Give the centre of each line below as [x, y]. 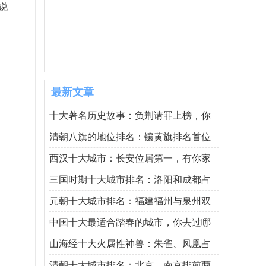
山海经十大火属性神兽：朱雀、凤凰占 [130, 244]
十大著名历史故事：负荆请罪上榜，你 [130, 115]
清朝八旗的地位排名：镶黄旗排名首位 [130, 137]
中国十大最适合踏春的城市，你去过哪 [130, 222]
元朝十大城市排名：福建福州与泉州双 [130, 201]
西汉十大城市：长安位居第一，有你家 [130, 158]
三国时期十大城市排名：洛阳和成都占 [130, 180]
